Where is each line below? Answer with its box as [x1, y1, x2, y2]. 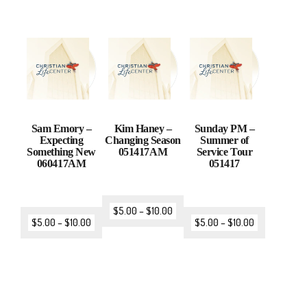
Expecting [39, 134, 84, 147]
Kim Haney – [114, 123, 172, 135]
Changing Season [105, 134, 181, 147]
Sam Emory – [31, 123, 92, 135]
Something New [27, 146, 96, 158]
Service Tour [196, 146, 253, 158]
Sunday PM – [194, 123, 255, 135]
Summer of [200, 134, 249, 147]
